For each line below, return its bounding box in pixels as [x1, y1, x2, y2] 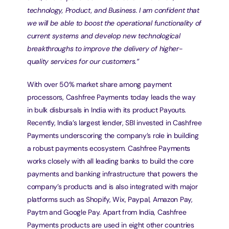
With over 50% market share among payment [27, 80, 172, 89]
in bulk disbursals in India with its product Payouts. [27, 105, 187, 114]
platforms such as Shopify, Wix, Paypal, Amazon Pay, [27, 195, 193, 204]
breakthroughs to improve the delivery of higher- [27, 44, 182, 53]
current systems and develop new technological [27, 31, 180, 40]
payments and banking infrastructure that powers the [27, 169, 198, 178]
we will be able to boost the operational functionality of [27, 18, 202, 28]
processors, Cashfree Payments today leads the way [27, 93, 196, 102]
